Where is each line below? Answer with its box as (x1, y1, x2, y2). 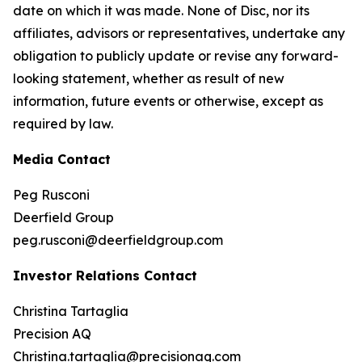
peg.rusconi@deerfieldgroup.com (13, 232, 223, 248)
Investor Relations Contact (13, 267, 197, 284)
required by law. (13, 116, 113, 132)
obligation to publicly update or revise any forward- (13, 48, 339, 64)
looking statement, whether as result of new (13, 70, 284, 86)
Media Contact (13, 151, 111, 167)
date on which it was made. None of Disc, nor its (13, 2, 309, 19)
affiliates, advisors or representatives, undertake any (13, 25, 345, 41)
